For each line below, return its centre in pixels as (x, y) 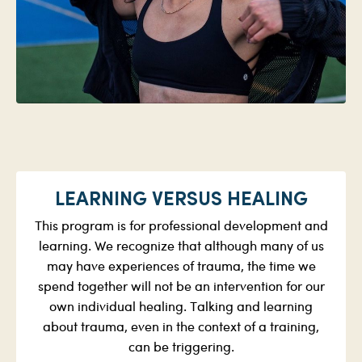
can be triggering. (181, 347)
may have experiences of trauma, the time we (181, 267)
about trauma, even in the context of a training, (181, 327)
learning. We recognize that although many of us (181, 246)
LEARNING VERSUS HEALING (181, 198)
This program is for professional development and (181, 226)
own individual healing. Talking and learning (181, 307)
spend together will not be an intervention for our (181, 287)
